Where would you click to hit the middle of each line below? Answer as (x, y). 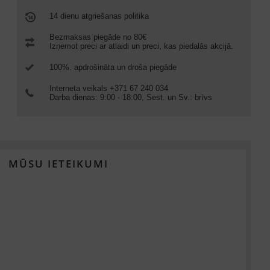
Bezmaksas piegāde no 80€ (98, 37)
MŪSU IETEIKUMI (58, 164)
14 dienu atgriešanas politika (99, 16)
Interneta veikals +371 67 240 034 (109, 88)
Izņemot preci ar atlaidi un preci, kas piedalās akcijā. (141, 46)
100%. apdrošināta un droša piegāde (113, 67)
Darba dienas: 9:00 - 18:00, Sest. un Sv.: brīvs (131, 97)
